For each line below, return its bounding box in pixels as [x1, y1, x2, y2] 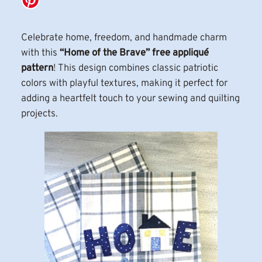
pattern [20, 62, 53, 75]
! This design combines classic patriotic [53, 62, 218, 75]
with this [20, 47, 60, 60]
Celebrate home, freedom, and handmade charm [20, 32, 227, 44]
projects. [20, 108, 58, 120]
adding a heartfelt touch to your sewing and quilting [20, 92, 240, 105]
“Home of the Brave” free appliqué [59, 47, 209, 60]
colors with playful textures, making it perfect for [20, 77, 227, 90]
